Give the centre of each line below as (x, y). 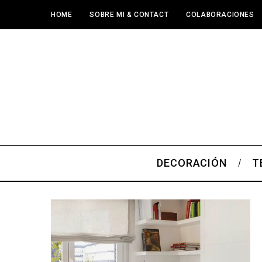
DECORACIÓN (192, 163)
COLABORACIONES (220, 15)
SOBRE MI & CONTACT (129, 15)
